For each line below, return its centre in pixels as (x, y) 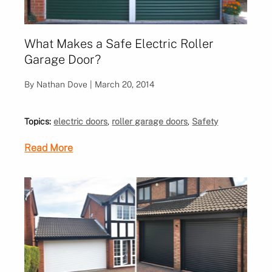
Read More (49, 148)
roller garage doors (150, 121)
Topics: (38, 121)
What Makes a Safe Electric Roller (119, 43)
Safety (205, 121)
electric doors (81, 121)
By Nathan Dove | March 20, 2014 (90, 84)
